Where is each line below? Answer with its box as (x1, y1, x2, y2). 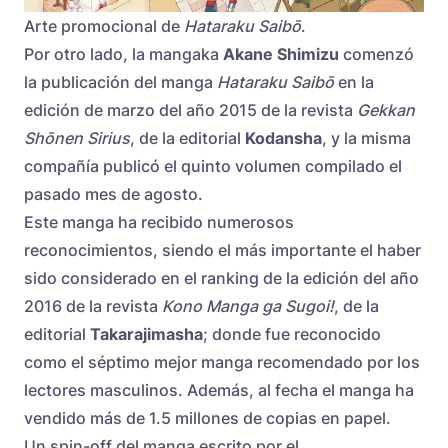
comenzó (339, 44, 414, 65)
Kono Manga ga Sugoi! (162, 296, 334, 317)
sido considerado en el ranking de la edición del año (24, 268, 419, 289)
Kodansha (245, 128, 322, 149)
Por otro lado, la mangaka (24, 44, 223, 65)
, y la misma (322, 128, 411, 149)
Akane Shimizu (223, 44, 339, 65)
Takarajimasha (90, 324, 203, 345)
